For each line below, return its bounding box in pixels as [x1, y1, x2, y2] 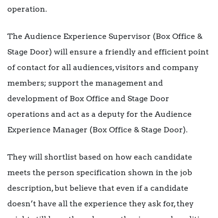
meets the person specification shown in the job [7, 168, 192, 178]
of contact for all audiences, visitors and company [7, 63, 199, 73]
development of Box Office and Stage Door [7, 94, 169, 104]
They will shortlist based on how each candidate [7, 152, 192, 162]
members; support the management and [7, 78, 163, 88]
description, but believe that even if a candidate [7, 183, 188, 193]
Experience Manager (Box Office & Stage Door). [7, 125, 188, 135]
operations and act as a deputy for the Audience [7, 109, 192, 119]
